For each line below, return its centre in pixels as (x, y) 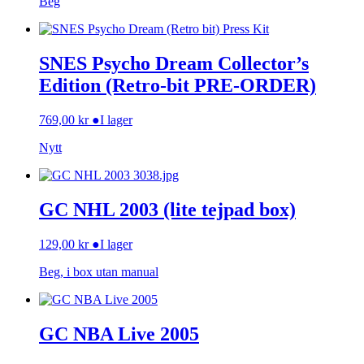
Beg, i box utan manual (99, 271)
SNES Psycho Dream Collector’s (174, 63)
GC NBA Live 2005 (119, 334)
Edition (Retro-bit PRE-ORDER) (178, 85)
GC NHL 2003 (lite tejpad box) (167, 209)
